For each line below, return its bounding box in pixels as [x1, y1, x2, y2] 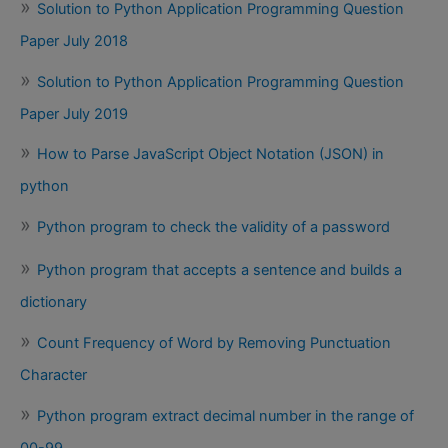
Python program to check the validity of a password [37, 217, 390, 236]
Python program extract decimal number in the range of [37, 406, 414, 425]
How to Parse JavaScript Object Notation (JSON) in [37, 145, 384, 164]
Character [20, 366, 87, 385]
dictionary [20, 293, 87, 312]
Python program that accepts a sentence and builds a [37, 261, 402, 280]
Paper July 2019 [20, 104, 128, 123]
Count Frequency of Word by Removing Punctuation [37, 334, 391, 353]
